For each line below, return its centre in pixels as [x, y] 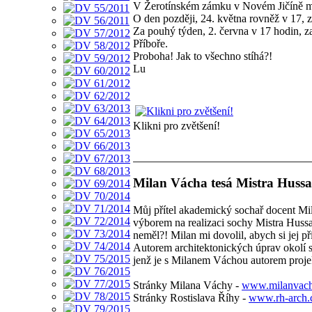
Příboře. [150, 44]
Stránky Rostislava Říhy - [191, 297]
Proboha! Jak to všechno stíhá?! [203, 56]
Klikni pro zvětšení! [177, 126]
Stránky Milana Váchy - [187, 285]
